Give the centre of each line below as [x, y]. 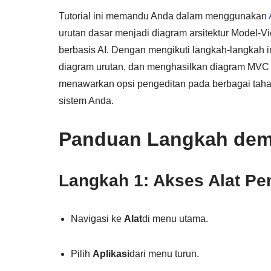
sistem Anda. [86, 100]
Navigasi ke [97, 218]
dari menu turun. [164, 253]
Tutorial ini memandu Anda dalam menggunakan [163, 16]
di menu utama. [175, 218]
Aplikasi [111, 253]
